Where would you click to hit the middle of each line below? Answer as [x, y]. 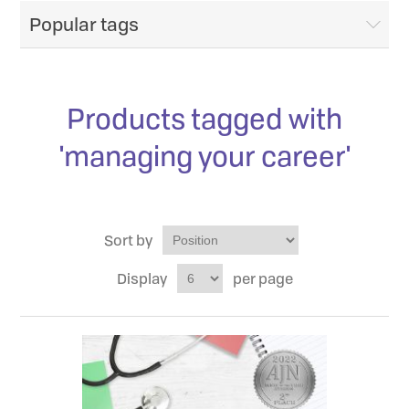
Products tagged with [204, 118]
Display [142, 278]
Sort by [128, 240]
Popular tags [84, 24]
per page [262, 278]
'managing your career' [204, 156]
